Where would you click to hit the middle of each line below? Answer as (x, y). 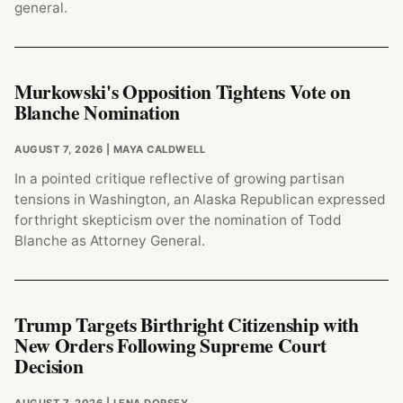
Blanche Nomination (98, 112)
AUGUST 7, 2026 (59, 149)
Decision (49, 366)
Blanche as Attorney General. (110, 240)
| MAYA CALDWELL (154, 149)
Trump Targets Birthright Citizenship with (187, 325)
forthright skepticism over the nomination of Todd (178, 219)
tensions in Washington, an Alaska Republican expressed (200, 199)
